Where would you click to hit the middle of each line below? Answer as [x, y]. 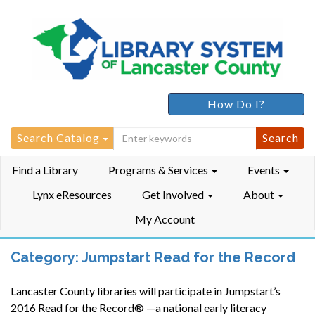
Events [265, 169]
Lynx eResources [72, 194]
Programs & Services [159, 169]
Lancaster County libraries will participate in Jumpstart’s [146, 290]
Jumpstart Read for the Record [188, 257]
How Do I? [236, 103]
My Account [165, 219]
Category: [46, 257]
